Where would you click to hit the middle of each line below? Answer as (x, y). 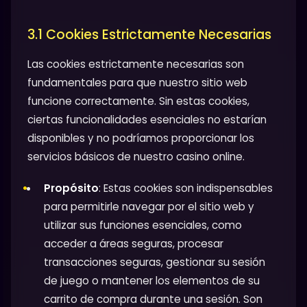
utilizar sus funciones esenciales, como (143, 225)
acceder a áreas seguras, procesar (134, 243)
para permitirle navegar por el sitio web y (149, 206)
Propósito (71, 188)
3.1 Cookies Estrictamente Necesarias (149, 34)
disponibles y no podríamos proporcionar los (141, 138)
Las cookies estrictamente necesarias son (136, 64)
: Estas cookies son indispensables (186, 188)
